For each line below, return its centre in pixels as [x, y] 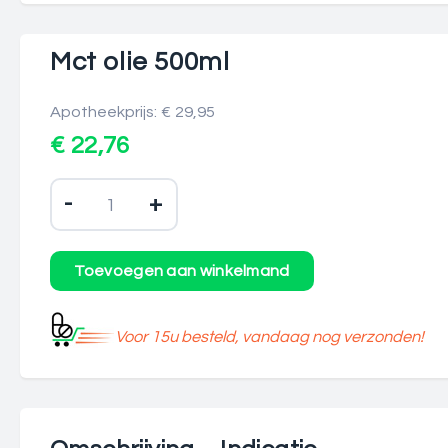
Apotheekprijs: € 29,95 [132, 112]
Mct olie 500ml [140, 62]
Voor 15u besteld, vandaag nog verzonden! [269, 337]
